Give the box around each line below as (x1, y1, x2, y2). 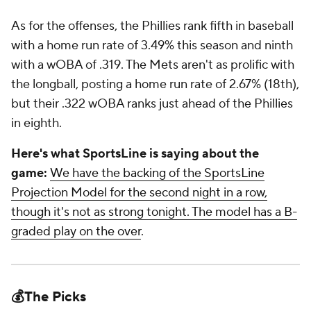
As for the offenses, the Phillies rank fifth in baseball (11, 18, 294, 34)
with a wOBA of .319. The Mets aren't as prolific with (11, 57, 294, 73)
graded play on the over (11, 224, 141, 239)
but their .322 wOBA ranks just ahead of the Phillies (11, 96, 293, 112)
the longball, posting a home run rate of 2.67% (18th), (11, 76, 299, 92)
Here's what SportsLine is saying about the (11, 146, 259, 162)
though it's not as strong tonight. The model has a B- (11, 204, 297, 220)
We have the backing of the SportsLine (50, 165, 264, 181)
